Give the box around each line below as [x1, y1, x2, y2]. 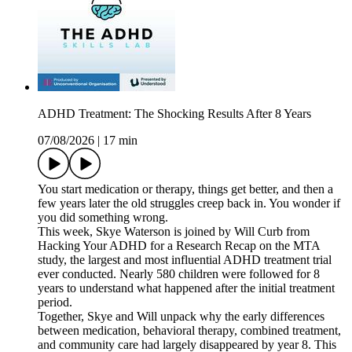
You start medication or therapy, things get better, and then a [38, 181, 333, 196]
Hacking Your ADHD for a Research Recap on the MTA [38, 238, 320, 252]
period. [38, 295, 72, 309]
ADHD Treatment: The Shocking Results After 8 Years [38, 106, 311, 120]
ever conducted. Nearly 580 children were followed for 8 [38, 266, 320, 280]
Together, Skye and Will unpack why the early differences [38, 309, 324, 323]
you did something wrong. [38, 210, 168, 224]
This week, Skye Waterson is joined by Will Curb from [38, 224, 310, 238]
